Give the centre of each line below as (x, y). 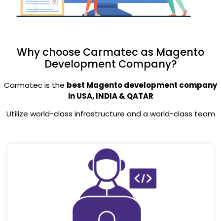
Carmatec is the (35, 85)
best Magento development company (142, 85)
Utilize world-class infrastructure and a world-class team (110, 114)
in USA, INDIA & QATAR (110, 96)
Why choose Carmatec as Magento (110, 52)
